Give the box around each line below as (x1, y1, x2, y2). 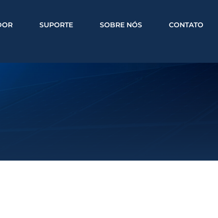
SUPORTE (39, 20, 73, 29)
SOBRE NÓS (100, 20, 142, 29)
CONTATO (169, 20, 203, 29)
